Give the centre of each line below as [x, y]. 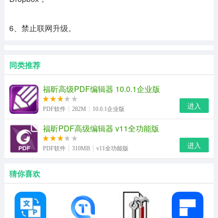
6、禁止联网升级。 [42, 28]
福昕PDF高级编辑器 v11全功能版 [101, 128]
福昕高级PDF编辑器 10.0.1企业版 [101, 89]
